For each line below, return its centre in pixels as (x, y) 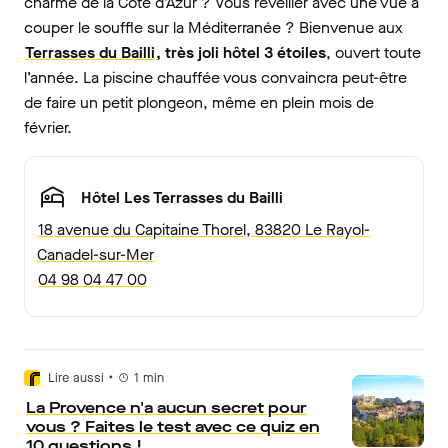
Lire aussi (76, 378)
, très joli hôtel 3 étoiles (241, 53)
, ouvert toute (373, 53)
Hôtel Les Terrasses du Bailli (182, 197)
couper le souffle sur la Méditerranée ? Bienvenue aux (213, 28)
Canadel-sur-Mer (95, 255)
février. (48, 128)
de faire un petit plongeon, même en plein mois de (199, 103)
